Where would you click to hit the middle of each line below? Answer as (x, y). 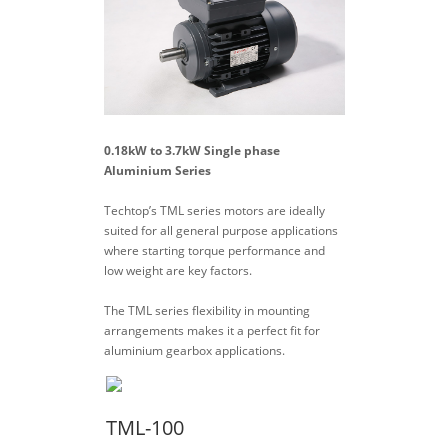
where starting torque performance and (214, 250)
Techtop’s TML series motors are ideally (214, 210)
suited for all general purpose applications (220, 230)
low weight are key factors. (177, 270)
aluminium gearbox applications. (194, 350)
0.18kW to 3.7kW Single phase (191, 150)
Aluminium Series (157, 170)
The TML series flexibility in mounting (206, 310)
